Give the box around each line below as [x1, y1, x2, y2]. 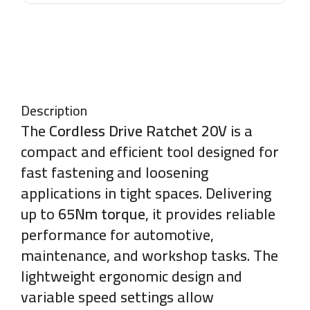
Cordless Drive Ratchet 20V [49, 116, 227, 145]
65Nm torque [58, 199, 145, 228]
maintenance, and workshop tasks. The [21, 240, 278, 270]
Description [21, 97, 87, 123]
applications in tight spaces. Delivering [21, 178, 271, 208]
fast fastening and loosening [21, 157, 208, 187]
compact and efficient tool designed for [21, 136, 279, 166]
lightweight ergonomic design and [21, 261, 242, 291]
